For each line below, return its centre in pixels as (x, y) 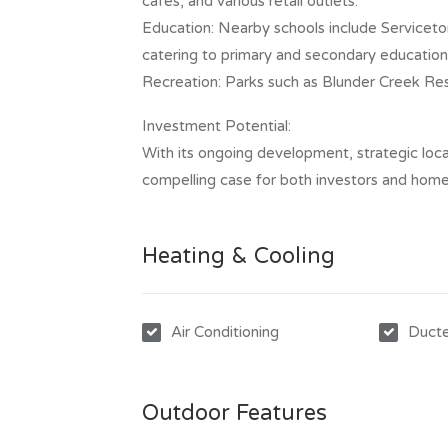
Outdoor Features (234, 412)
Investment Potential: (216, 126)
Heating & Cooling (238, 256)
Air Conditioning (225, 332)
